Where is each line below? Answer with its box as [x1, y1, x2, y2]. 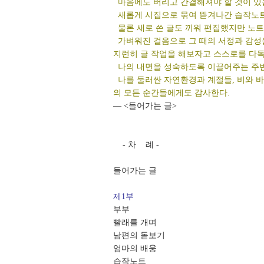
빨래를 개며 [113, 218, 161, 227]
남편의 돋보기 [113, 231, 167, 240]
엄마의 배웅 [113, 244, 159, 253]
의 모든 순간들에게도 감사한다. [113, 88, 230, 97]
